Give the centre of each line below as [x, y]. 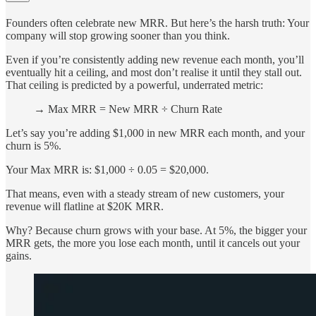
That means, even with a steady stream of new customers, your [145, 193]
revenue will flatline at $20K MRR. [85, 206]
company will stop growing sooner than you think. [118, 35]
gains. [19, 255]
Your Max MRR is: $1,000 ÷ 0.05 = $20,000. [107, 169]
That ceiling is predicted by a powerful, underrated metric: [134, 85]
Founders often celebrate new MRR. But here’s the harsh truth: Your [157, 23]
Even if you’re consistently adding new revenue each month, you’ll [155, 59]
